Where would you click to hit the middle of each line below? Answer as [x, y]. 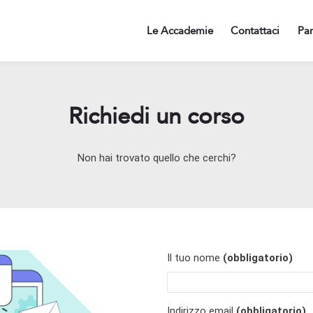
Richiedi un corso [156, 116]
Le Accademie [180, 30]
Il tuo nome [195, 258]
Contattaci [255, 30]
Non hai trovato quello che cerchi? [156, 158]
